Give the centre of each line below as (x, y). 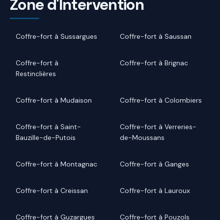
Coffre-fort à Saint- (48, 126)
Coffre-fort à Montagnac (56, 164)
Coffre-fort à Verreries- (158, 126)
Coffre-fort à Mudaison (54, 100)
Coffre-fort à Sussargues (56, 36)
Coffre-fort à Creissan (52, 190)
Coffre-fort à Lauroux (155, 190)
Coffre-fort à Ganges (154, 164)
